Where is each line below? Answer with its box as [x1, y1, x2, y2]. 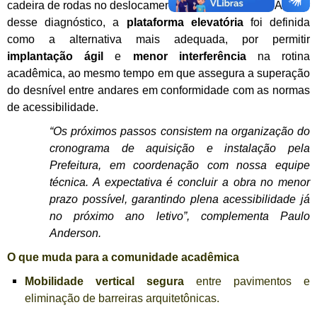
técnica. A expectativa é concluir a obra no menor [50, 176, 310, 189]
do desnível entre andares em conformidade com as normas [7, 84, 310, 97]
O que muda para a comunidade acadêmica [7, 251, 239, 264]
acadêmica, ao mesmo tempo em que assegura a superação [7, 67, 310, 80]
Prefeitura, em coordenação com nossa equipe [50, 159, 310, 172]
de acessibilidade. [7, 101, 98, 114]
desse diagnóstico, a [7, 16, 127, 29]
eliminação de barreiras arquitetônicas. [25, 292, 219, 305]
